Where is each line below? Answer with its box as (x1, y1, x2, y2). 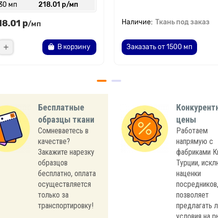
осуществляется (37, 180, 91, 189)
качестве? (37, 137, 70, 146)
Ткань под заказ (155, 18, 210, 26)
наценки (176, 169, 201, 178)
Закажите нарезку (37, 147, 94, 157)
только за (37, 190, 69, 200)
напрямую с (176, 137, 213, 146)
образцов (37, 158, 68, 167)
